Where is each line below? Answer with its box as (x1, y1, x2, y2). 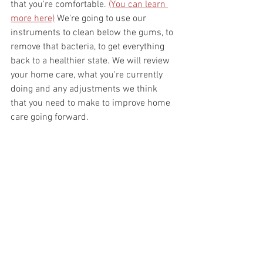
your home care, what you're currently (11, 69, 165, 81)
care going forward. (11, 111, 91, 123)
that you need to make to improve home (11, 97, 173, 109)
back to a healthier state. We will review (11, 55, 172, 67)
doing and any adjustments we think (11, 83, 160, 95)
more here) (11, 12, 55, 25)
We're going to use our (55, 12, 149, 25)
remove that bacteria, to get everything (11, 41, 167, 53)
